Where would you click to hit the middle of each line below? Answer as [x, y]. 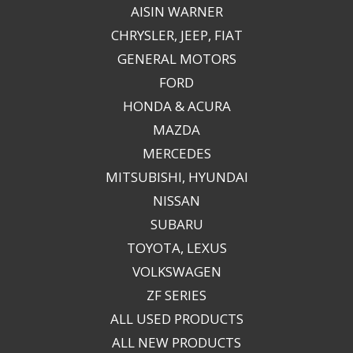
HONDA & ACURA [176, 106]
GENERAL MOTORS [176, 59]
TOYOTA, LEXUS [176, 248]
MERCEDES [176, 153]
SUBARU [176, 224]
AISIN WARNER [176, 11]
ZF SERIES [176, 295]
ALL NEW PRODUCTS [176, 342]
